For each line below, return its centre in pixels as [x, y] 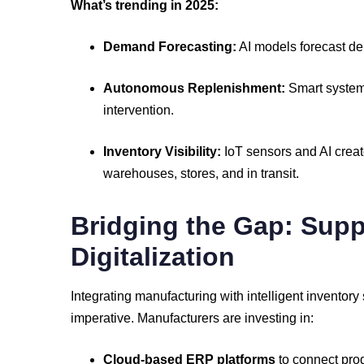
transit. [280, 173]
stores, [201, 173]
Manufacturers [180, 318]
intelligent [277, 296]
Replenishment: [236, 88]
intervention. [139, 110]
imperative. [104, 318]
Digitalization [153, 257]
